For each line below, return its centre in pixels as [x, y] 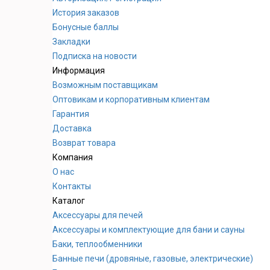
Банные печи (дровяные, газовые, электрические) [153, 259]
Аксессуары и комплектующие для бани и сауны [149, 230]
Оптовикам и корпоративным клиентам [131, 100]
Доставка [72, 129]
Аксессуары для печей [98, 215]
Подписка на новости [95, 56]
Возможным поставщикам [105, 85]
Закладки [71, 42]
